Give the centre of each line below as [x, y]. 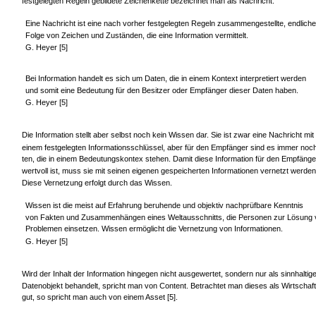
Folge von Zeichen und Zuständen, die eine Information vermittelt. [136, 36]
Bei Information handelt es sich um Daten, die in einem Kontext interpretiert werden [165, 79]
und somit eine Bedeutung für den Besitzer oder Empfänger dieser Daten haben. [162, 91]
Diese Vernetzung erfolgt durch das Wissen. [97, 183]
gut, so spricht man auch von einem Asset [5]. [100, 297]
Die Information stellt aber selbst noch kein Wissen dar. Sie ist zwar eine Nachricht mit [168, 134]
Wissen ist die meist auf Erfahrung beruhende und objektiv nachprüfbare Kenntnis [164, 205]
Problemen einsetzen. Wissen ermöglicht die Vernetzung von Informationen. [154, 229]
